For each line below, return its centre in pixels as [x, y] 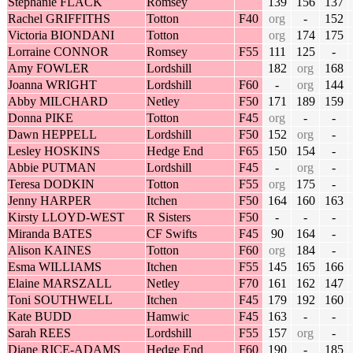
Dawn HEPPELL [52, 135]
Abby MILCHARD [58, 102]
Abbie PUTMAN [52, 168]
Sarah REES [39, 333]
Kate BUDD [40, 317]
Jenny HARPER [50, 201]
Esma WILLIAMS [55, 267]
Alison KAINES [50, 251]
